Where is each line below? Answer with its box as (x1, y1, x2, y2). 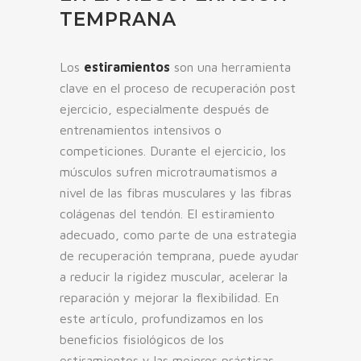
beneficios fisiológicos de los (60, 332, 224, 347)
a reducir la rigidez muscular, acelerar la (60, 269, 288, 284)
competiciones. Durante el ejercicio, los (60, 143, 286, 159)
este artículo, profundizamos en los (60, 311, 263, 326)
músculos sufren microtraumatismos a (60, 164, 277, 180)
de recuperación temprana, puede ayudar (60, 248, 299, 263)
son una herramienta (170, 60, 291, 75)
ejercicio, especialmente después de (60, 102, 269, 117)
